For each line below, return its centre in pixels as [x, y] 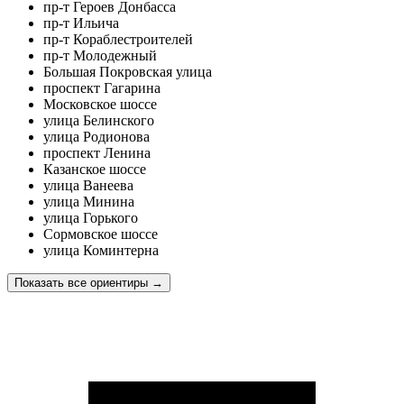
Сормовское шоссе [101, 234]
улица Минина [89, 201]
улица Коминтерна [101, 250]
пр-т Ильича [81, 23]
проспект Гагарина [102, 87]
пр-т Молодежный [100, 55]
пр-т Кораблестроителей [118, 39]
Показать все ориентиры [81, 282]
